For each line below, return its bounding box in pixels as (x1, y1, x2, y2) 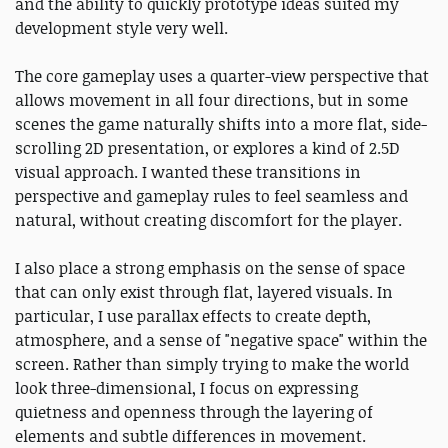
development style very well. (15, 16, 228, 39)
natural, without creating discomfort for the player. (15, 208, 402, 231)
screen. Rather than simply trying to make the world (15, 352, 409, 375)
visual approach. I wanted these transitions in (15, 160, 361, 183)
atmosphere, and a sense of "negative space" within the (15, 328, 427, 351)
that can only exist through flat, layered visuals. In (15, 280, 393, 303)
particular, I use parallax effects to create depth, (15, 304, 371, 327)
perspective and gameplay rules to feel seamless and (15, 184, 408, 207)
